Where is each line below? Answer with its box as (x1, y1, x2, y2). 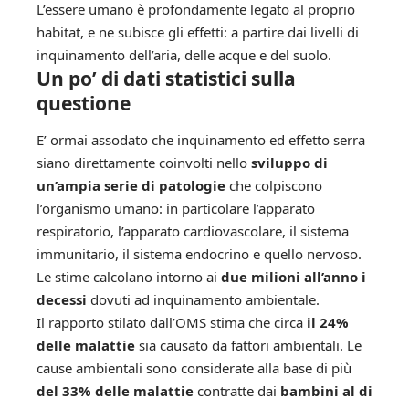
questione (37, 90, 131, 117)
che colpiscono (225, 175, 322, 194)
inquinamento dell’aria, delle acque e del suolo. (37, 46, 331, 65)
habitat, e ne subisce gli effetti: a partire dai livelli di (37, 23, 359, 42)
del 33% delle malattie (37, 381, 194, 400)
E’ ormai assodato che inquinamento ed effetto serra (37, 130, 365, 149)
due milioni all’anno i (221, 267, 366, 286)
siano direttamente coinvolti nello (37, 152, 251, 172)
